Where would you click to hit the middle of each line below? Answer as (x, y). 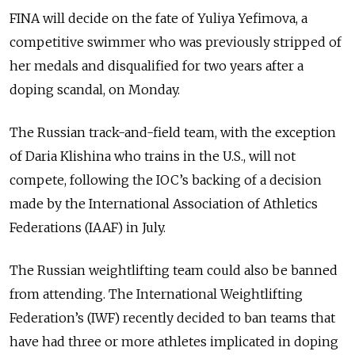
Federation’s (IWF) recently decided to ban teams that (172, 317)
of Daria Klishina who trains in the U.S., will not (153, 156)
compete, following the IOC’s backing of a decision (166, 179)
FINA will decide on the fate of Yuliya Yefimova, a (158, 18)
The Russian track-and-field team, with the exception (173, 132)
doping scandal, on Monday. (95, 89)
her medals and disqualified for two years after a (157, 65)
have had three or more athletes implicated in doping (174, 341)
